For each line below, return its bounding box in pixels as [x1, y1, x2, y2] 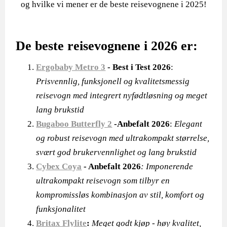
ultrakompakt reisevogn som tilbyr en [36, 176, 170, 185]
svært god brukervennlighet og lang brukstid [36, 147, 197, 157]
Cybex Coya [36, 162, 82, 171]
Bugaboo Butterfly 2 [36, 119, 112, 129]
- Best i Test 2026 [105, 62, 171, 72]
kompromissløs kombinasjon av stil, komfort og [36, 190, 205, 200]
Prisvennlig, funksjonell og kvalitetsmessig [36, 77, 190, 86]
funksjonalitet [36, 204, 86, 214]
